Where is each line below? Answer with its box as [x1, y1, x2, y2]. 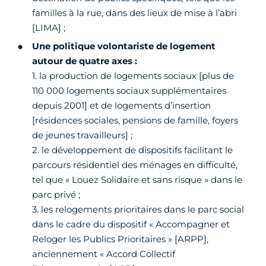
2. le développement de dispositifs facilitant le [32, 144, 233, 156]
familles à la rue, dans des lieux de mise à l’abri [32, 7, 237, 19]
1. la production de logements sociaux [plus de [32, 70, 234, 82]
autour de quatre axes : [32, 55, 137, 67]
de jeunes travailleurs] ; [32, 129, 132, 141]
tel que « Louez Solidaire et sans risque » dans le [32, 174, 242, 186]
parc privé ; [32, 189, 80, 201]
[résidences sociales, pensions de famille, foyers [32, 115, 238, 126]
